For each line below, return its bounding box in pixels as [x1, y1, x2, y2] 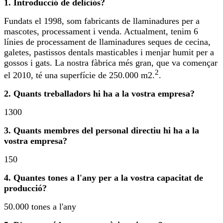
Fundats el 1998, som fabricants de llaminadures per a [4, 15, 200, 26]
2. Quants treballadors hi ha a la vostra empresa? [4, 88, 195, 99]
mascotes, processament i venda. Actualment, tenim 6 [4, 26, 198, 36]
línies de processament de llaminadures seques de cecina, [4, 36, 211, 47]
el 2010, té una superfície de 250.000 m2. [4, 70, 155, 80]
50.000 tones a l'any [4, 201, 76, 212]
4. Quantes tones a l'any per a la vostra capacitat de [4, 172, 203, 183]
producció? [4, 183, 47, 193]
